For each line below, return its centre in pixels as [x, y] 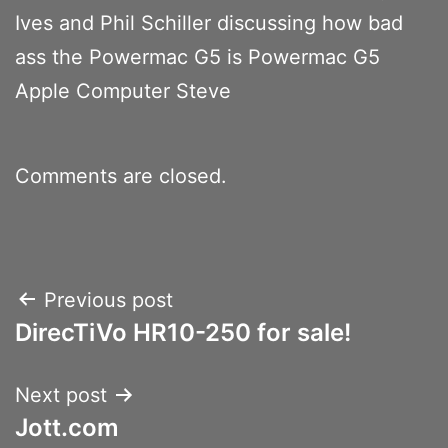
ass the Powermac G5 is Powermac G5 [197, 56]
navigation [101, 350]
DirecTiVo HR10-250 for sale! [183, 332]
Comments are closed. [121, 175]
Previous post [108, 299]
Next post [61, 394]
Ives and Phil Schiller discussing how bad [209, 22]
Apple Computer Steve [123, 90]
